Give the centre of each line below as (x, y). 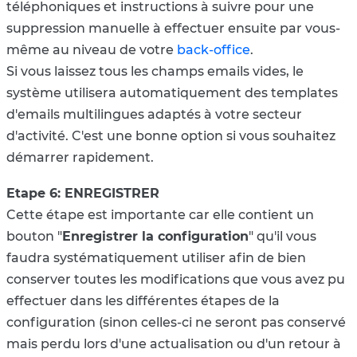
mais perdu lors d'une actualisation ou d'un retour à (174, 343)
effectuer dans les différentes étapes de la (143, 300)
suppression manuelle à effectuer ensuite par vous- (173, 28)
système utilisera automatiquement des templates (172, 92)
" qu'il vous (282, 236)
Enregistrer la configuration (155, 236)
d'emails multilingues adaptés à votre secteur (154, 114)
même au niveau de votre (92, 49)
